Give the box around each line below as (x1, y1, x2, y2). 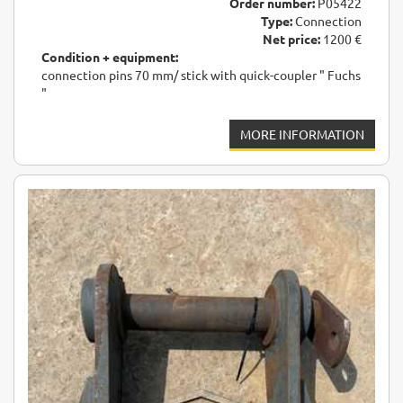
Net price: (263, 31, 320, 48)
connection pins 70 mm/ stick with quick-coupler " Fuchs (41, 67, 361, 84)
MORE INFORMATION (240, 126, 364, 143)
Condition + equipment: (41, 49, 178, 66)
